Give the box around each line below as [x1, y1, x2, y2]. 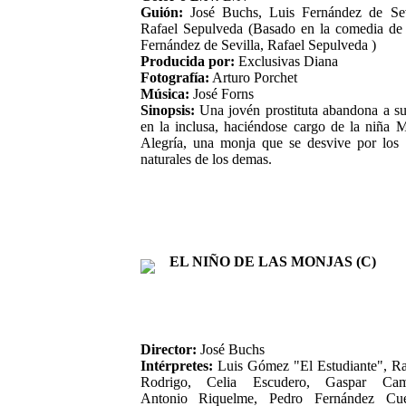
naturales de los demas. [140, 150, 272, 167]
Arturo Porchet [208, 69, 297, 85]
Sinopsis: [140, 101, 195, 118]
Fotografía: [140, 69, 209, 85]
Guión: [140, 4, 183, 20]
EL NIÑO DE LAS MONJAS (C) [154, 253, 376, 269]
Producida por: [140, 53, 235, 69]
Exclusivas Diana [234, 53, 338, 69]
